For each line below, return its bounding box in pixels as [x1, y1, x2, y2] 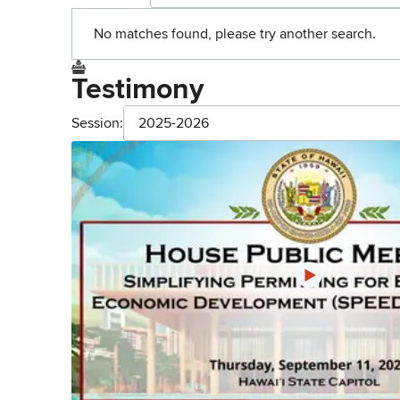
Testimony [71, 72, 204, 107]
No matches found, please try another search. [94, 25, 376, 43]
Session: [71, 114, 123, 132]
